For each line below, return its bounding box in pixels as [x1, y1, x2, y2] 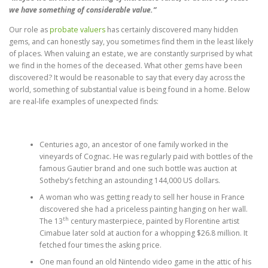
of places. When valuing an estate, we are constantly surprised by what [9, 48, 252, 59]
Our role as [9, 25, 50, 35]
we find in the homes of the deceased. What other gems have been [9, 60, 242, 71]
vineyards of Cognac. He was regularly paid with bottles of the [39, 151, 253, 162]
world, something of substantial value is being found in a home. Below [9, 84, 250, 95]
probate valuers [50, 25, 105, 35]
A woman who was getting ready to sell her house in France [39, 191, 245, 202]
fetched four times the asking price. [39, 239, 162, 250]
